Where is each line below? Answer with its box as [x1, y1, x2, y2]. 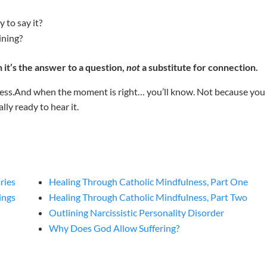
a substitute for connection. [140, 61, 259, 73]
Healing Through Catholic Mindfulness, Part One [49, 176, 249, 188]
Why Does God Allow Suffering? [49, 222, 180, 234]
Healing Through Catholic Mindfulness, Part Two [49, 191, 248, 203]
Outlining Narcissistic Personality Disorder [49, 207, 225, 219]
